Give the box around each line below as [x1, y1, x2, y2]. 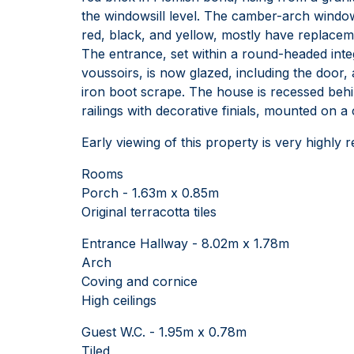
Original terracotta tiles [81, 203, 217, 220]
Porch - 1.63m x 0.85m [81, 184, 219, 201]
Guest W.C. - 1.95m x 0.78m [81, 323, 247, 340]
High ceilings [81, 292, 156, 308]
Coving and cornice [81, 273, 198, 289]
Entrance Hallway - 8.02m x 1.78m [81, 235, 289, 251]
